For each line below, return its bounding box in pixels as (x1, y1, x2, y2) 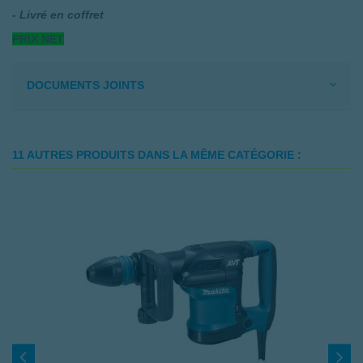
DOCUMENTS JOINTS (27, 79, 144, 92)
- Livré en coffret (12, 7, 104, 21)
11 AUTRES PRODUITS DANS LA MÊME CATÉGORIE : (12, 149, 301, 162)
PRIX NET (12, 32, 64, 46)
